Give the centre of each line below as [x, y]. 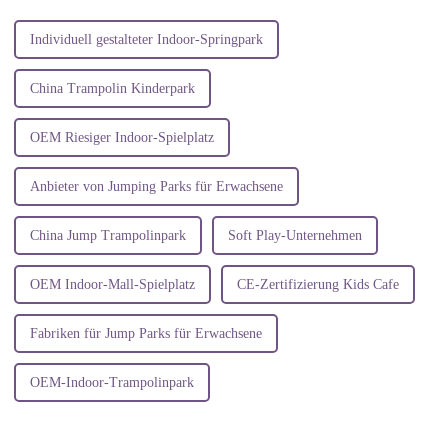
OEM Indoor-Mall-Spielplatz [112, 285]
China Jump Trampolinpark [107, 236]
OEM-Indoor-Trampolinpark [111, 383]
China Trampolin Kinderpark [112, 89]
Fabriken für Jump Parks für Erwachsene [145, 334]
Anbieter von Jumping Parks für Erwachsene [156, 187]
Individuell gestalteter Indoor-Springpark [146, 40]
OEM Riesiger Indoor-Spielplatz [121, 138]
